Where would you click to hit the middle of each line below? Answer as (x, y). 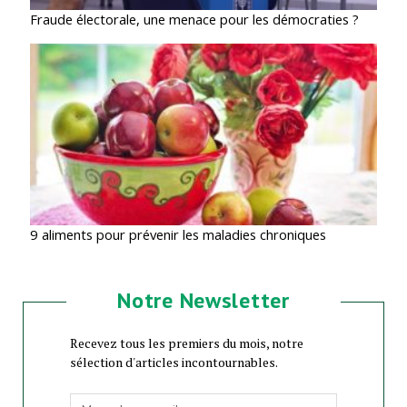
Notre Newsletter (203, 300)
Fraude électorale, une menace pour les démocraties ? (194, 20)
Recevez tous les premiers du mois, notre (186, 342)
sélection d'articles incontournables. (174, 362)
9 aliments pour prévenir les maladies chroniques (178, 234)
